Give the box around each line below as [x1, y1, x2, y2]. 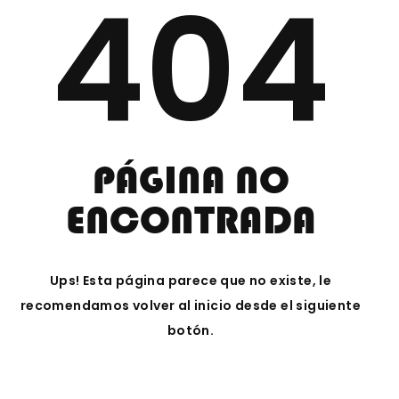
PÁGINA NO [92, 158, 289, 202]
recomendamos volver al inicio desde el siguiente [20, 297, 362, 314]
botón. [167, 322, 215, 339]
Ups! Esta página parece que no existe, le [49, 272, 332, 289]
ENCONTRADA [65, 198, 316, 242]
